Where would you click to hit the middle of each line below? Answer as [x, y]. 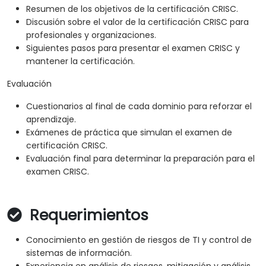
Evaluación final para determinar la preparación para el [140, 159]
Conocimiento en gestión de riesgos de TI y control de [139, 240]
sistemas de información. [79, 253]
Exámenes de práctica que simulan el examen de [129, 133]
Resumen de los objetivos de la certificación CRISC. [132, 9]
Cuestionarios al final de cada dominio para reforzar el [139, 107]
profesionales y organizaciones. [91, 35]
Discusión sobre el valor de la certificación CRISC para [137, 22]
